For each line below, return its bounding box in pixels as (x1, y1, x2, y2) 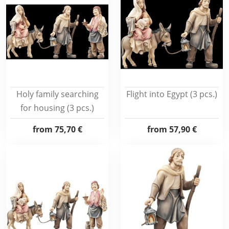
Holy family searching (16, 88, 99, 100)
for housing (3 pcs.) (20, 102, 94, 113)
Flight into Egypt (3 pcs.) (126, 88, 217, 100)
